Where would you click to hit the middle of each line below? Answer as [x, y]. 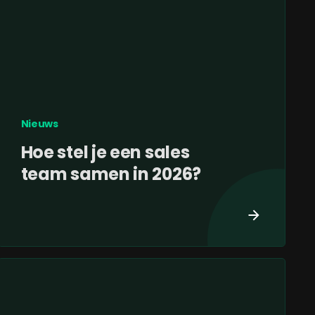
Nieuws [39, 124]
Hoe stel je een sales [105, 153]
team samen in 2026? [111, 174]
